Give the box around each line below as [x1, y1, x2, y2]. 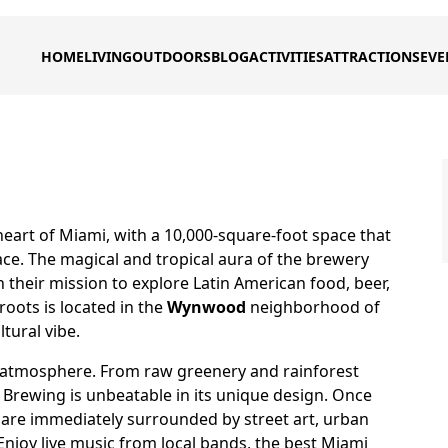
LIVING [84, 47, 132, 67]
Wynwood [167, 296, 246, 319]
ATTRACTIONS [324, 47, 420, 67]
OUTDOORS [132, 47, 211, 67]
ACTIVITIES [249, 47, 324, 67]
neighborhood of [246, 296, 380, 319]
